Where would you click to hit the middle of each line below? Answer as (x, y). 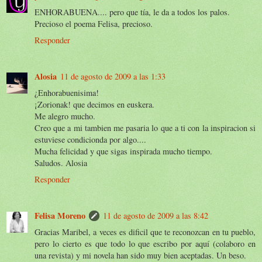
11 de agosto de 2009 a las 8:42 (156, 215)
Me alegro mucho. (65, 116)
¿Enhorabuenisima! (67, 92)
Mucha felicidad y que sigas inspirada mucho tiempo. (123, 151)
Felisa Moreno (60, 215)
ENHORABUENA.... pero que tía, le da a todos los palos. (132, 12)
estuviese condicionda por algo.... (90, 139)
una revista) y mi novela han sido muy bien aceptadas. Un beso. (140, 255)
